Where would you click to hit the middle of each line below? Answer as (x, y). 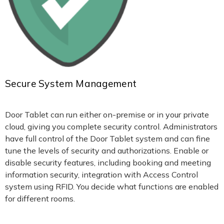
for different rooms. (40, 198)
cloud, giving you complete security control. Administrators (111, 126)
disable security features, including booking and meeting (108, 162)
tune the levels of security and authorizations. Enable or (107, 150)
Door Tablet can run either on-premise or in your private (107, 114)
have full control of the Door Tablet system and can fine (107, 138)
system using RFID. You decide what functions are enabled (112, 186)
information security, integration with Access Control (101, 174)
